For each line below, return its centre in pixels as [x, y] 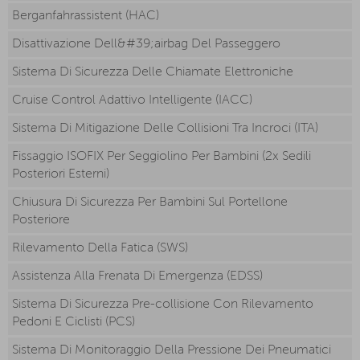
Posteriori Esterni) [61, 175]
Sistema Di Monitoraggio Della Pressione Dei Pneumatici [172, 351]
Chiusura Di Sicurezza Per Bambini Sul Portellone [150, 203]
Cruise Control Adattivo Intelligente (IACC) [132, 101]
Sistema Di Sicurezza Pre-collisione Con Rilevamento [163, 305]
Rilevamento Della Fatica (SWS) [100, 249]
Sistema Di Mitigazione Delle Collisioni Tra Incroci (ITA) [165, 129]
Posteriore [41, 221]
